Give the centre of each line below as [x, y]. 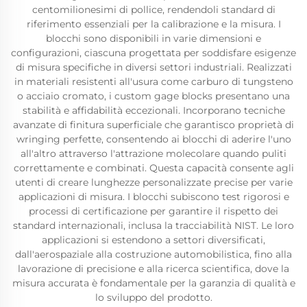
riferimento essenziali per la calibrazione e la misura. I [153, 24]
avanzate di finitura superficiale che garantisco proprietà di [153, 125]
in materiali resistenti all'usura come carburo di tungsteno [153, 82]
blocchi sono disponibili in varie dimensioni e [153, 38]
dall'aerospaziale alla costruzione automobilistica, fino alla [153, 254]
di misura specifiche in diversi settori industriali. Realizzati [153, 67]
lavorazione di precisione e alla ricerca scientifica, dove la [153, 269]
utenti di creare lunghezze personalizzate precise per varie [153, 182]
